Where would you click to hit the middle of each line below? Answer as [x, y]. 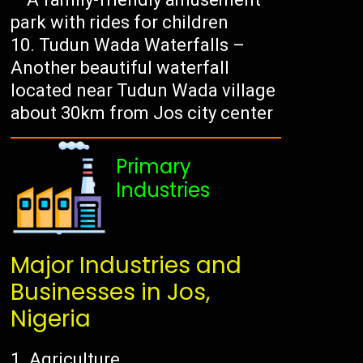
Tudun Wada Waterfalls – [142, 45]
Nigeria [51, 319]
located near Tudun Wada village [143, 91]
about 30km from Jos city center [142, 113]
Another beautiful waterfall [120, 68]
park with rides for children [120, 23]
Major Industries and [126, 266]
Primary [154, 167]
